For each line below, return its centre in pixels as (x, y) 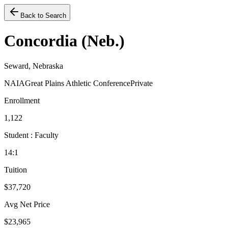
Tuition (16, 169)
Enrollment (22, 100)
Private (141, 83)
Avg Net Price (27, 204)
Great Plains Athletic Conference (78, 83)
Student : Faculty (31, 135)
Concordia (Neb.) (64, 41)
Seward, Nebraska (34, 66)
